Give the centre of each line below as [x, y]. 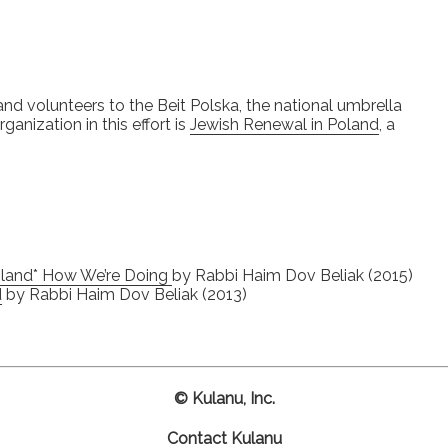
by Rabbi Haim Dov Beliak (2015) [292, 275]
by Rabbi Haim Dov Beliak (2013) [124, 294]
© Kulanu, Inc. [224, 398]
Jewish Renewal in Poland [284, 124]
